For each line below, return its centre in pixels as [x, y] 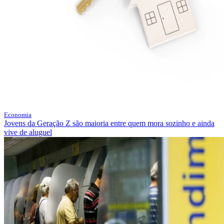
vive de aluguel [28, 132]
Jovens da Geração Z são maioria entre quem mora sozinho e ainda [109, 123]
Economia [18, 115]
